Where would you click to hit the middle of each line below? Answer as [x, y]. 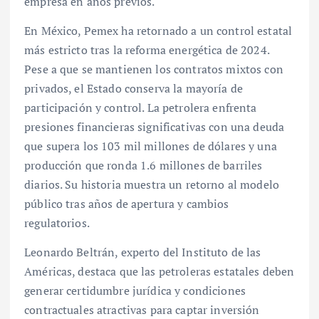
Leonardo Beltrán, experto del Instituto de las [143, 252]
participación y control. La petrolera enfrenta [141, 107]
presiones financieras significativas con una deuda [155, 126]
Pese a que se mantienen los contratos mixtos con [154, 69]
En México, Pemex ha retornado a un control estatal [158, 30]
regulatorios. [57, 223]
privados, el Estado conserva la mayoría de [134, 88]
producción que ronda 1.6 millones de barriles [143, 165]
